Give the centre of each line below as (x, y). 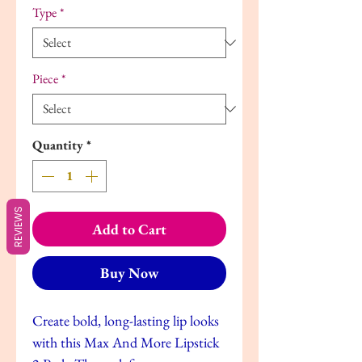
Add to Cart (129, 229)
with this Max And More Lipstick (126, 342)
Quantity (58, 145)
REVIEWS (18, 227)
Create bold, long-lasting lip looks (126, 320)
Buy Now (129, 272)
